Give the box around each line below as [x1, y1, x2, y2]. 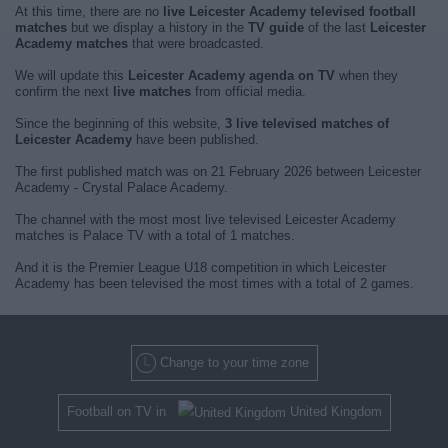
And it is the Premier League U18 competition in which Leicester [15, 260, 386, 275]
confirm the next [15, 84, 113, 99]
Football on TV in [66, 404, 178, 419]
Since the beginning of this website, [15, 116, 225, 131]
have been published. [132, 132, 259, 147]
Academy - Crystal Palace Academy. [15, 180, 228, 195]
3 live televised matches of [225, 116, 389, 131]
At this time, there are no [15, 4, 163, 19]
